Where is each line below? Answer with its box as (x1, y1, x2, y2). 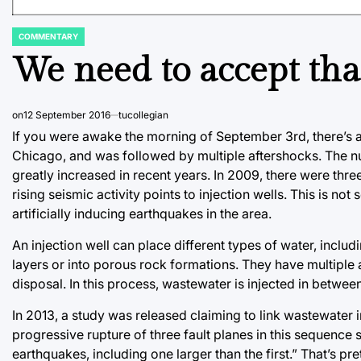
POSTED (11, 35, 44, 46)
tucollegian (118, 108, 168, 121)
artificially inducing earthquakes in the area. (12, 205, 272, 222)
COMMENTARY (19, 31, 78, 41)
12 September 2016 (23, 108, 110, 121)
